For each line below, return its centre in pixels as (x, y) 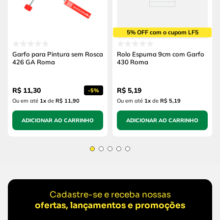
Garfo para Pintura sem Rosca (58, 54)
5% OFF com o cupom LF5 (162, 32)
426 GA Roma (34, 62)
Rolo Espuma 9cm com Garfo (161, 54)
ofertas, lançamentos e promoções (110, 206)
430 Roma (133, 62)
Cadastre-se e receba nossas (110, 195)
